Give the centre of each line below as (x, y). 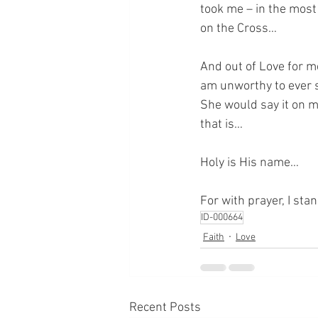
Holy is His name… (250, 163)
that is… (221, 125)
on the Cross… (238, 29)
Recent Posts (165, 308)
